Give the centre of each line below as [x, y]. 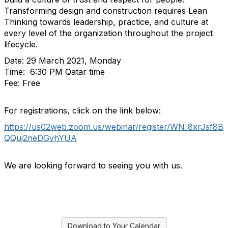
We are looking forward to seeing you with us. [93, 166]
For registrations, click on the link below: [82, 111]
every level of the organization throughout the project [108, 33]
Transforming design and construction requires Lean [106, 11]
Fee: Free [22, 83]
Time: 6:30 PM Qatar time [54, 72]
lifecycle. [21, 45]
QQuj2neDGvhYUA [40, 138]
